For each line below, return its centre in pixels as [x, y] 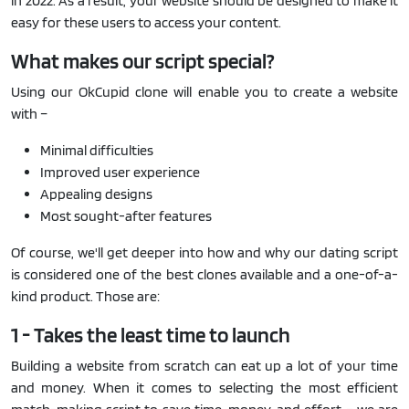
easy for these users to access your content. [146, 22]
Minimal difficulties [97, 150]
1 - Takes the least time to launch [151, 334]
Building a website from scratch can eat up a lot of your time [204, 365]
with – [29, 113]
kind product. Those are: [85, 296]
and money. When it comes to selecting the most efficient [204, 387]
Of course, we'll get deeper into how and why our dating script [204, 252]
